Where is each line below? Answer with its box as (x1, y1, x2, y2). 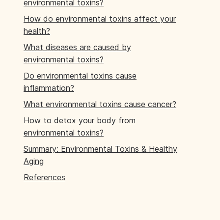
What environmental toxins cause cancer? (24, 99, 176, 109)
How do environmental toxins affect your (24, 14, 176, 24)
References (24, 172, 65, 182)
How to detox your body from (24, 115, 136, 125)
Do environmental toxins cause (24, 71, 137, 81)
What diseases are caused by (24, 42, 131, 52)
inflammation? (24, 83, 74, 93)
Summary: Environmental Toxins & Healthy (24, 144, 177, 154)
